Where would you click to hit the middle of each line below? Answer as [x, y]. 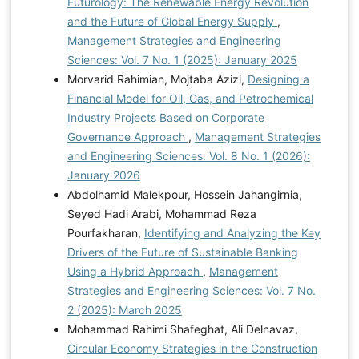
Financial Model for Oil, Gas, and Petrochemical [190, 98]
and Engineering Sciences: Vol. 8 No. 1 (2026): [188, 155]
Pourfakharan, [105, 232]
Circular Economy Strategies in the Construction [192, 348]
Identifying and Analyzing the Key [232, 232]
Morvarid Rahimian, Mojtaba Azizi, [157, 79]
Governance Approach [127, 136]
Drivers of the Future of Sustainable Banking [182, 252]
